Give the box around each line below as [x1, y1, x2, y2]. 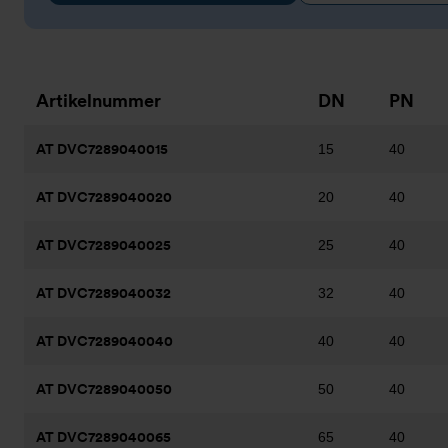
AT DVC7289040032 [36, 285, 171, 301]
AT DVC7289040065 [36, 429, 171, 445]
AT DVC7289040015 [36, 141, 168, 157]
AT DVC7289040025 [36, 237, 171, 253]
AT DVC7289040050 [36, 381, 172, 397]
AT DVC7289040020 [36, 189, 172, 205]
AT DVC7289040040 [36, 333, 173, 349]
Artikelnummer [36, 90, 161, 111]
